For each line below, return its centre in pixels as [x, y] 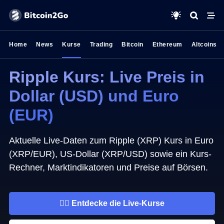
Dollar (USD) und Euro [94, 96]
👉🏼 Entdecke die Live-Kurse [112, 203]
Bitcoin [132, 44]
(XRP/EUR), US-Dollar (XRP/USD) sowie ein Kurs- [110, 154]
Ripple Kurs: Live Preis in [107, 77]
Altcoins [204, 44]
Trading [101, 44]
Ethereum [167, 44]
